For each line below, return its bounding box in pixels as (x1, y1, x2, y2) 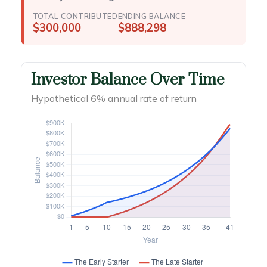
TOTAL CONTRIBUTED (33, 11, 118, 21)
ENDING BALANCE (117, 11, 186, 21)
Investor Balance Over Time (31, 70, 225, 90)
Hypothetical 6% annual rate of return (31, 92, 197, 104)
